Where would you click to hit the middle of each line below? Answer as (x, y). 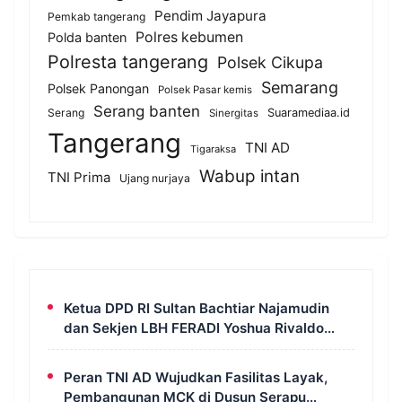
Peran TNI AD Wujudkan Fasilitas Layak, (196, 377)
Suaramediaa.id (309, 112)
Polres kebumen (189, 37)
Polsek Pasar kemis (205, 89)
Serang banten (147, 111)
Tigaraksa (213, 149)
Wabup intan (249, 176)
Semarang (300, 87)
